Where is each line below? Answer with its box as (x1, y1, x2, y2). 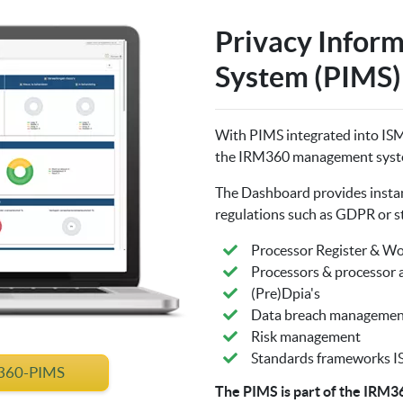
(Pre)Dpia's (251, 284, 320, 301)
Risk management (251, 327, 361, 345)
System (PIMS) (215, 59, 401, 93)
